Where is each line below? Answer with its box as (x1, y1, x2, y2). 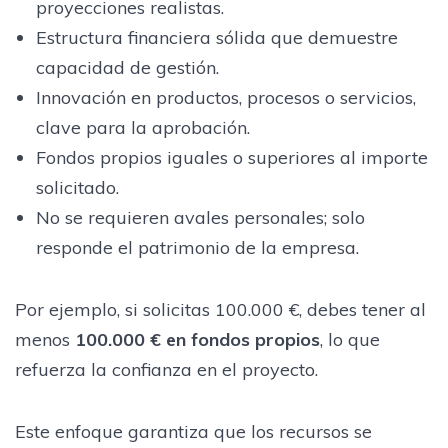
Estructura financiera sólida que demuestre (35, 25, 398, 49)
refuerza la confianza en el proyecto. (15, 357, 318, 381)
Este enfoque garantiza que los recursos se (15, 419, 372, 443)
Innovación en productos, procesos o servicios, (35, 85, 416, 109)
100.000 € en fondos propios (75, 327, 320, 351)
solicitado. (35, 175, 119, 199)
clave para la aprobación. (35, 115, 250, 139)
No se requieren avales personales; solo (35, 205, 365, 229)
